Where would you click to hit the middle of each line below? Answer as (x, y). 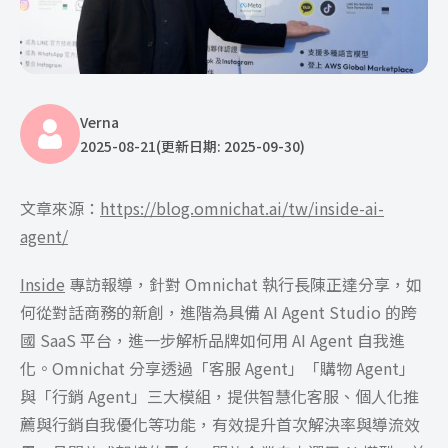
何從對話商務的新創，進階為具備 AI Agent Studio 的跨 (218, 311)
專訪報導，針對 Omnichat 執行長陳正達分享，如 (243, 283)
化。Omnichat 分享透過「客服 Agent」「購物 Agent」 (217, 367)
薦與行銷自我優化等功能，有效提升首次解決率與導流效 (220, 423)
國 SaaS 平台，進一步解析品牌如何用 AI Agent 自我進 (212, 339)
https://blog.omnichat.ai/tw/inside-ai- (242, 207)
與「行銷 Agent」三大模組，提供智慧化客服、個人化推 (219, 395)
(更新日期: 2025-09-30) (230, 145)
